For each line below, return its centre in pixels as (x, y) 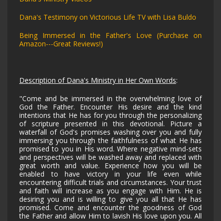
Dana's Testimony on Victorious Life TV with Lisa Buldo (108, 17)
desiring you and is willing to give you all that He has (110, 199)
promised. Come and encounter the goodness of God (110, 207)
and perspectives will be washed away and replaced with (110, 157)
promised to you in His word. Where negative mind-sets (110, 148)
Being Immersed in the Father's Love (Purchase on (110, 35)
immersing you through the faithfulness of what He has (110, 140)
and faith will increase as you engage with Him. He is (110, 190)
